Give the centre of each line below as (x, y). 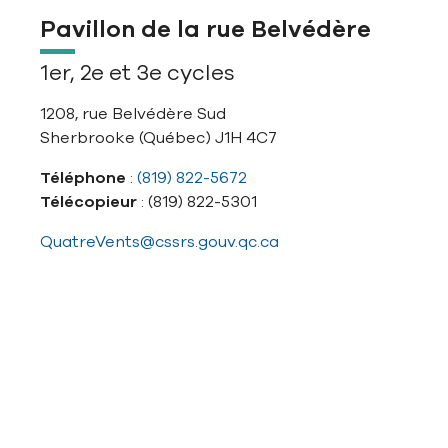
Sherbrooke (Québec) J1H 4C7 (158, 138)
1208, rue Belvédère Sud (133, 114)
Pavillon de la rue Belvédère (205, 29)
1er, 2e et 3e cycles (137, 73)
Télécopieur (90, 202)
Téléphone (83, 178)
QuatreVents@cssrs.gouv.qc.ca (159, 242)
